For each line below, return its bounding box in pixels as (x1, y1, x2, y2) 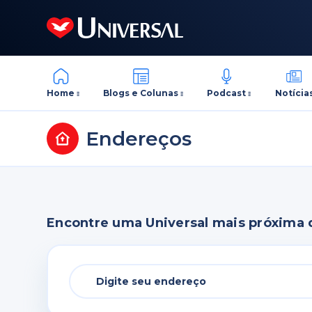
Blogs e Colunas (103, 87, 179, 98)
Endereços (86, 127, 192, 150)
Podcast (207, 87, 247, 98)
